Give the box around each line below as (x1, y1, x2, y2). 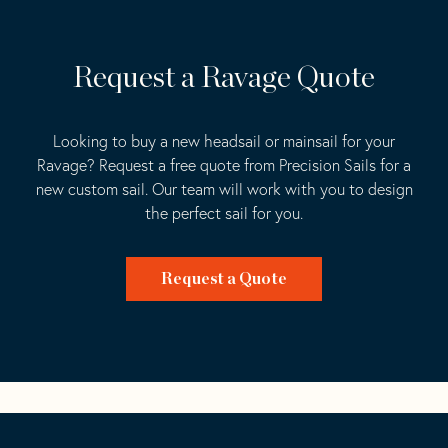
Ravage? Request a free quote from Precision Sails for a (37, 155, 411, 175)
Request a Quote (161, 271, 287, 287)
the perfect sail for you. (145, 203, 303, 223)
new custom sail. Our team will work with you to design (35, 179, 413, 199)
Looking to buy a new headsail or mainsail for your (53, 131, 395, 151)
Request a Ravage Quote (73, 63, 375, 93)
